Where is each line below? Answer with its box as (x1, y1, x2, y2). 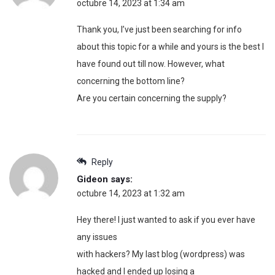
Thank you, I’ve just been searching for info (77, 25, 242, 35)
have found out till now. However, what (77, 59, 225, 69)
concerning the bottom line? (77, 76, 185, 87)
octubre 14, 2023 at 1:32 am (77, 188, 185, 199)
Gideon (77, 174, 108, 185)
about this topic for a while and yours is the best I (77, 42, 264, 52)
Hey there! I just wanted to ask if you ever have (77, 215, 255, 225)
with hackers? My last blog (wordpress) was (77, 249, 245, 260)
